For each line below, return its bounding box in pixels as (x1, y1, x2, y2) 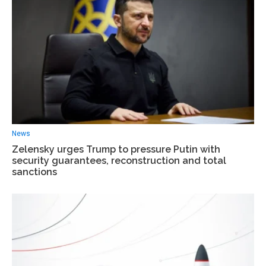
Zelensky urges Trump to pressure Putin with (12, 143, 220, 155)
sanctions (12, 166, 57, 178)
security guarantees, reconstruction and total (12, 154, 226, 166)
